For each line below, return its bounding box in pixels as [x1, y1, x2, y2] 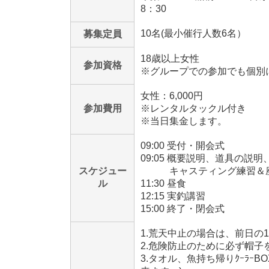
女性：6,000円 [141, 90, 203, 101]
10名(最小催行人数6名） [141, 28, 246, 38]
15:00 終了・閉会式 [141, 203, 225, 214]
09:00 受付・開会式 [141, 140, 225, 151]
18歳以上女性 [141, 53, 199, 64]
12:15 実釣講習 [141, 190, 205, 201]
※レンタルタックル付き [141, 103, 246, 113]
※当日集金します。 [141, 115, 227, 126]
